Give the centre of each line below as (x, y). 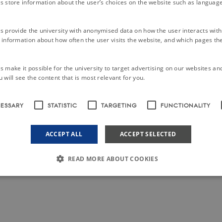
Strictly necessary (29, 196)
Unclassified (200, 196)
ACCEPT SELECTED (148, 134)
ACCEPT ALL (64, 134)
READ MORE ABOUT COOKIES (113, 159)
